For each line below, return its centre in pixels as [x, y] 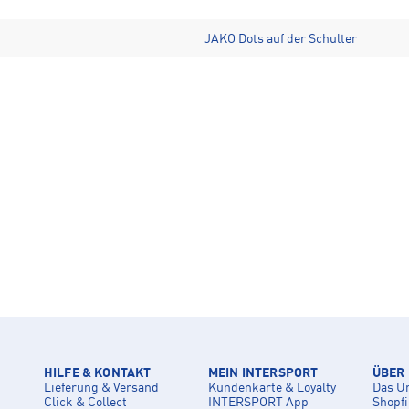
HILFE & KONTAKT [98, 374]
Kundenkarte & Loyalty [272, 388]
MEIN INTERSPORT [263, 374]
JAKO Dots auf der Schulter [281, 40]
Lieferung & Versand [101, 388]
